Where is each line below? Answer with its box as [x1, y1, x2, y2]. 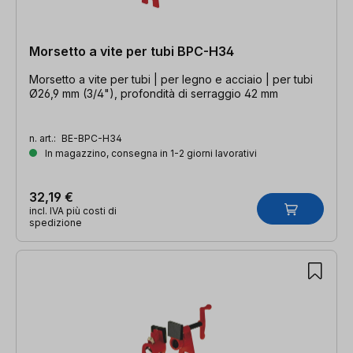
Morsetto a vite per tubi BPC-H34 [29, 43, 234, 59]
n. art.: [29, 132, 58, 144]
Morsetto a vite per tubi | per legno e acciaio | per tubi [29, 72, 313, 86]
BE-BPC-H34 [61, 132, 122, 144]
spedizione [29, 216, 82, 229]
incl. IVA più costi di [29, 204, 117, 217]
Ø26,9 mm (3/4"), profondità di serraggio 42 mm [29, 86, 278, 100]
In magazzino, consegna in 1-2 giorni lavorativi [43, 147, 257, 159]
